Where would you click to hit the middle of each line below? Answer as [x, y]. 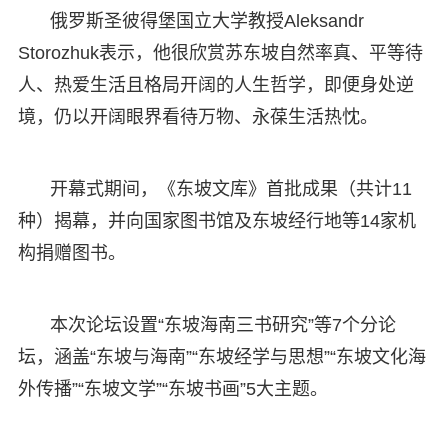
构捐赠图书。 [71, 252]
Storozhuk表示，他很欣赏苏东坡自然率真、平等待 [220, 52]
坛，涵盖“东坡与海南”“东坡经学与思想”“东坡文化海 [221, 356]
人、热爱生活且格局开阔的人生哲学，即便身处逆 [215, 84]
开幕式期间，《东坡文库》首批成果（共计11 [230, 188]
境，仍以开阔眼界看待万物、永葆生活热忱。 [197, 116]
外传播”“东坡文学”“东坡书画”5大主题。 [172, 388]
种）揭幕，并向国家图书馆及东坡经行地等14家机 [216, 220]
